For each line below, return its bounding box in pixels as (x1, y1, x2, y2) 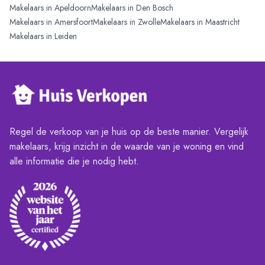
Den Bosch (136, 2, 173, 14)
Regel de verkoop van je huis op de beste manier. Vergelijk (9, 124, 248, 138)
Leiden (54, 30, 77, 43)
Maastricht (205, 16, 240, 28)
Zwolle (138, 16, 160, 28)
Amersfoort (54, 16, 93, 28)
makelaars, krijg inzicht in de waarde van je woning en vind (9, 139, 244, 153)
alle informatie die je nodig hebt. (9, 154, 139, 168)
